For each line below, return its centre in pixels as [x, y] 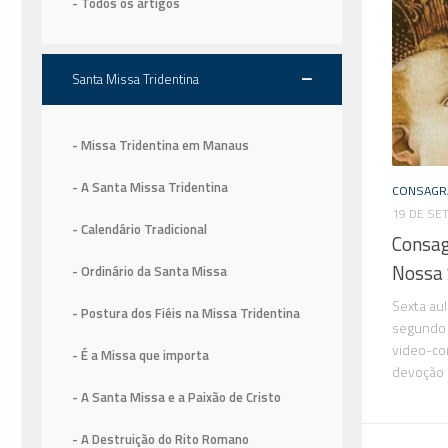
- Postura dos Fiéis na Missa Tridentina [186, 313]
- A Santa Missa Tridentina [150, 187]
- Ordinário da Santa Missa [149, 271]
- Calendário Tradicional [139, 229]
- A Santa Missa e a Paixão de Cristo [176, 397]
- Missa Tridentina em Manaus [160, 145]
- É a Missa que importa [140, 355]
